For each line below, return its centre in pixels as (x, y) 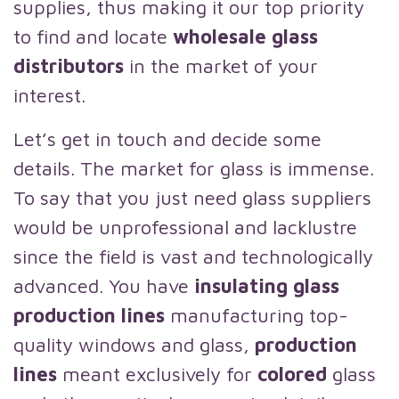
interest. (49, 95)
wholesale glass (245, 37)
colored (295, 374)
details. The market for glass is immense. (194, 168)
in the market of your (224, 66)
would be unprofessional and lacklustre (185, 227)
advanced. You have (104, 286)
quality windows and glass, (134, 345)
